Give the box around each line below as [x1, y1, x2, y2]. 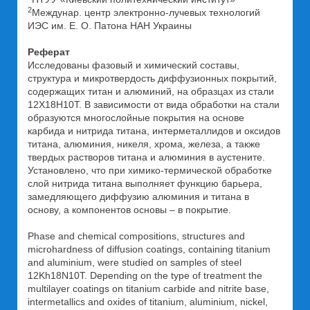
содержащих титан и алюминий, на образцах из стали [28, 85, 274, 97]
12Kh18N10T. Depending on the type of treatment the [28, 269, 262, 281]
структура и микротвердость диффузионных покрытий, [28, 72, 277, 84]
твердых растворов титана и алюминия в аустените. [28, 151, 265, 163]
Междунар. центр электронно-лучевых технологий [32, 6, 260, 18]
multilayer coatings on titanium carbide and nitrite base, [28, 282, 269, 294]
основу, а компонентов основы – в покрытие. [28, 203, 231, 215]
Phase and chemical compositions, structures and [28, 230, 245, 241]
